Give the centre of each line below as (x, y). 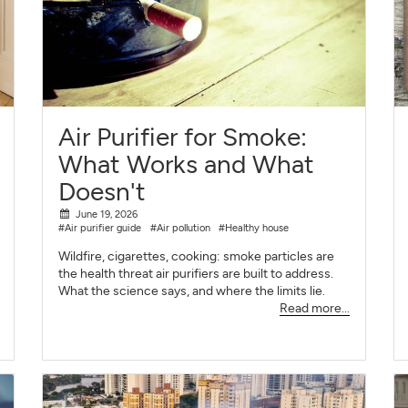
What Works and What (187, 163)
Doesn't (102, 191)
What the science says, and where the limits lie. (192, 291)
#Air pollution (180, 228)
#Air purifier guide (100, 228)
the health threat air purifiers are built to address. (196, 274)
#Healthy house (254, 228)
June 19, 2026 (106, 214)
